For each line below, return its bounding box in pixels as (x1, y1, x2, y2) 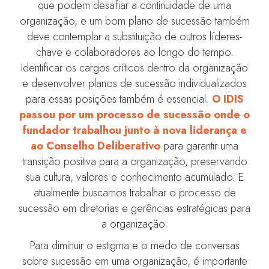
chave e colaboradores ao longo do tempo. (35, 44, 234, 61)
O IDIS (211, 91, 244, 107)
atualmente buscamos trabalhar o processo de (33, 185, 236, 201)
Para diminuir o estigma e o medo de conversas (29, 238, 240, 254)
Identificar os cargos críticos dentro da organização (21, 60, 248, 76)
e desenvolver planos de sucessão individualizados (22, 76, 247, 92)
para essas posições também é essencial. (25, 91, 212, 107)
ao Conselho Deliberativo (31, 138, 160, 154)
